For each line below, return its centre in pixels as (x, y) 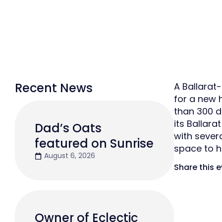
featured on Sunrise (94, 144)
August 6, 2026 (70, 156)
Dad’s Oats (68, 128)
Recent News (54, 88)
